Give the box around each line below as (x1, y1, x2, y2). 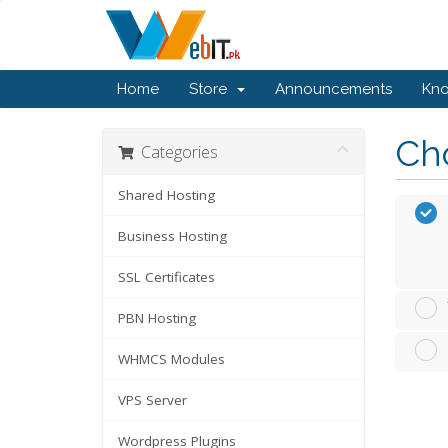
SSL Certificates (118, 268, 215, 286)
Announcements (275, 80, 392, 98)
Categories (133, 141, 218, 163)
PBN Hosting (118, 309, 196, 327)
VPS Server (118, 391, 187, 409)
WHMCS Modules (118, 350, 225, 368)
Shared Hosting (118, 186, 215, 204)
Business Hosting (118, 227, 227, 245)
